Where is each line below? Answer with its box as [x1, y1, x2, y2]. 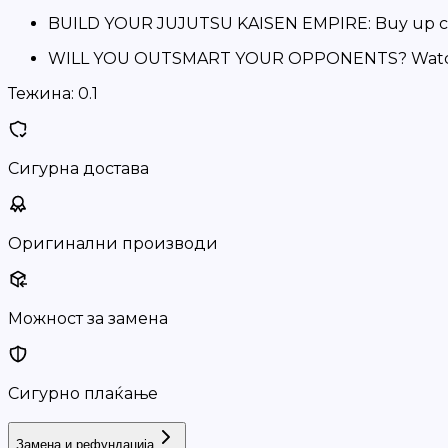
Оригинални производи [8, 234, 218, 253]
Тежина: [8, 84, 74, 103]
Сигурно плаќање [8, 384, 158, 403]
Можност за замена [8, 309, 168, 328]
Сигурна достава [8, 159, 149, 178]
